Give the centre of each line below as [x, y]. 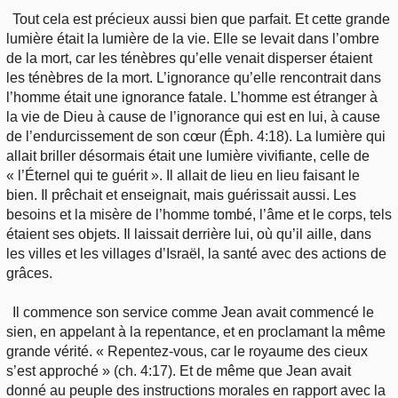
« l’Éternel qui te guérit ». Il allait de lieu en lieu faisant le [183, 175]
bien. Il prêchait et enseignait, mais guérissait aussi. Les [181, 195]
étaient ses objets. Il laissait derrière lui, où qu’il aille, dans [189, 234]
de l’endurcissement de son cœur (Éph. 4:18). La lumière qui [196, 136]
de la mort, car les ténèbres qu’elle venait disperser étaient [189, 58]
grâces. [29, 273]
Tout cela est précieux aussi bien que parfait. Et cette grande [202, 19]
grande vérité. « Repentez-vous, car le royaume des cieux [187, 351]
